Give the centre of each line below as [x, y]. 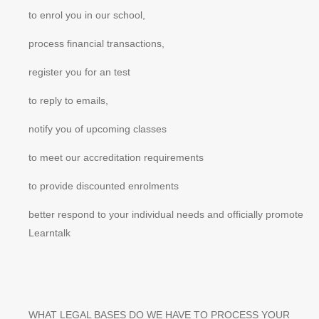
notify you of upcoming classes [98, 129]
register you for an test [79, 72]
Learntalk [49, 233]
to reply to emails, [68, 100]
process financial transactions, [96, 43]
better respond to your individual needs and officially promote [166, 214]
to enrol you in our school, [87, 15]
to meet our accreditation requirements [116, 157]
